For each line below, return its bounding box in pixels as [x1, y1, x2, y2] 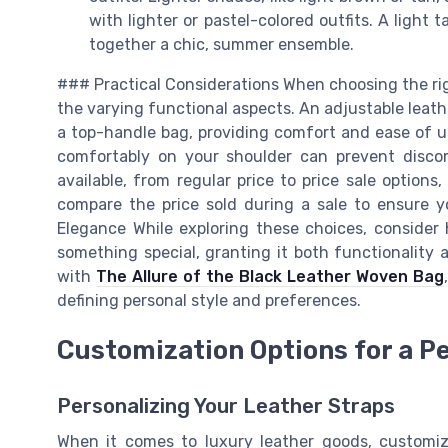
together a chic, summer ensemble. [89, 34, 354, 54]
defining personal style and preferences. [57, 290, 361, 310]
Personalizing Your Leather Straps [57, 394, 395, 419]
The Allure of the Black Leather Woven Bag [96, 266, 444, 286]
